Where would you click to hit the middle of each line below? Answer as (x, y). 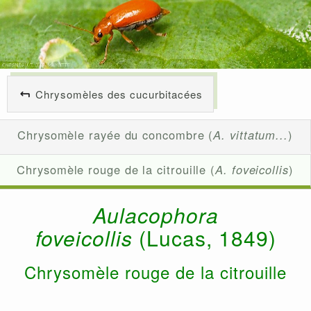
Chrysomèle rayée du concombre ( (116, 135)
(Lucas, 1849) (207, 238)
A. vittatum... (251, 135)
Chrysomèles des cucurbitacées (119, 94)
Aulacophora (155, 215)
